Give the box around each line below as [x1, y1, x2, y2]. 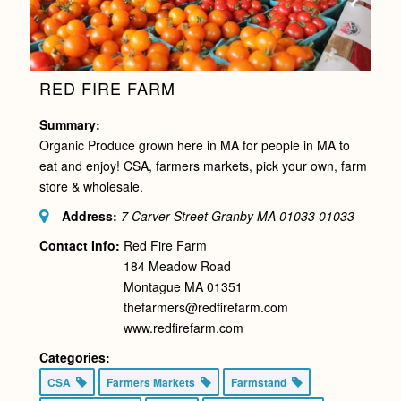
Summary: [38, 115, 100, 133]
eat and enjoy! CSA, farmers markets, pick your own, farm [38, 157, 367, 175]
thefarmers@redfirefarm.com [123, 298, 288, 316]
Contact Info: [38, 236, 120, 254]
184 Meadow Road [123, 257, 231, 275]
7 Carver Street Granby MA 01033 [120, 207, 315, 225]
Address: [61, 207, 117, 225]
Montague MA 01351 [123, 277, 243, 295]
